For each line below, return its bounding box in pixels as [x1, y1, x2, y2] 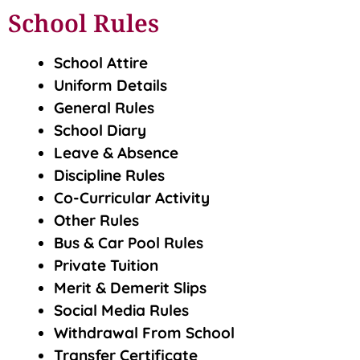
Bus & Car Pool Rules [54, 233, 203, 253]
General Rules [54, 98, 154, 118]
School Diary [54, 121, 146, 141]
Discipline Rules [54, 166, 165, 186]
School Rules [8, 6, 159, 40]
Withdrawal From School [54, 323, 235, 343]
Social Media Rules [54, 301, 189, 321]
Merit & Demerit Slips [54, 278, 207, 298]
